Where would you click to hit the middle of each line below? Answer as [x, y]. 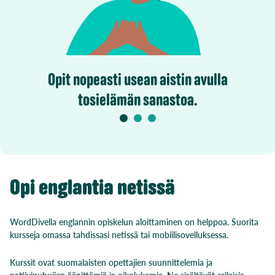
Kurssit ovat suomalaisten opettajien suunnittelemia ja [111, 262]
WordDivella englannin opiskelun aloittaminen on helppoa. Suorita [134, 221]
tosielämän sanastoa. [137, 100]
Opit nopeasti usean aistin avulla [137, 79]
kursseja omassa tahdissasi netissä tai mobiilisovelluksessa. [120, 234]
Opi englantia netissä [92, 187]
